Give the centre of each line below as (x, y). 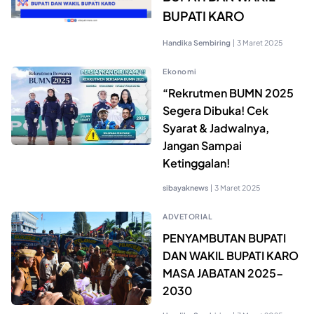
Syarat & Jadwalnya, (216, 128)
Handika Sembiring (197, 42)
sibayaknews (185, 187)
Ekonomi (180, 71)
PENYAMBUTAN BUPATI (224, 238)
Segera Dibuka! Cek (216, 110)
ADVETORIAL (187, 216)
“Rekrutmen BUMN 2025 (228, 93)
